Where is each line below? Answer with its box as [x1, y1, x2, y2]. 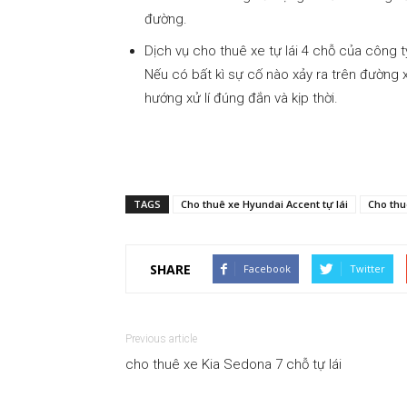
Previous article [125, 333, 197, 346]
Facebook [243, 262, 291, 276]
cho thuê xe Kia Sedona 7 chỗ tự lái [125, 356, 342, 373]
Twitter [350, 262, 385, 276]
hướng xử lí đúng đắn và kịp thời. [144, 90, 338, 107]
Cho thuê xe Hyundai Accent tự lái [181, 197, 348, 212]
